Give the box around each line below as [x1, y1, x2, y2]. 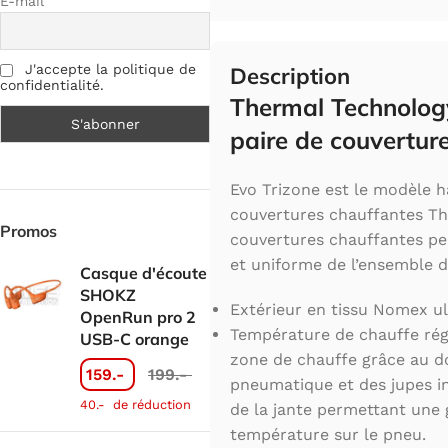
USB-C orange [80, 328, 189, 349]
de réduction [109, 396, 191, 412]
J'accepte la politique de [25, 61, 196, 78]
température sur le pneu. [230, 425, 426, 445]
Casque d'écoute [80, 262, 207, 283]
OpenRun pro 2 [80, 306, 196, 327]
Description [230, 62, 350, 91]
